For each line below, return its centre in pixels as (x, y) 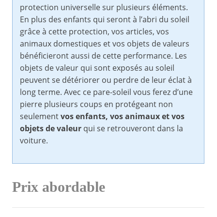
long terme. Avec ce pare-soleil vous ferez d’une (106, 92)
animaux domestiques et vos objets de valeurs (105, 44)
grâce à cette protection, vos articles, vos (94, 32)
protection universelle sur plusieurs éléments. (104, 8)
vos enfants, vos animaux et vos (123, 116)
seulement (40, 116)
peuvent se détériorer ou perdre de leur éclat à (106, 80)
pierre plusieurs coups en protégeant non (96, 104)
